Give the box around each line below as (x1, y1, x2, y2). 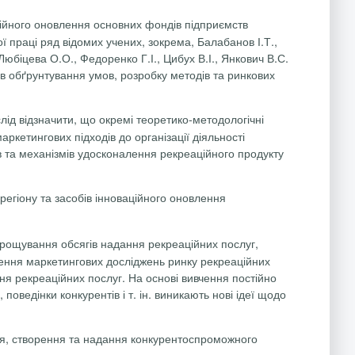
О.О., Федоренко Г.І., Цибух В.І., (47, 48, 221, 66)
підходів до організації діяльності (74, 128, 245, 145)
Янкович (221, 48, 264, 66)
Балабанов (197, 32, 254, 49)
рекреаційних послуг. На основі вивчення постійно (15, 268, 277, 285)
